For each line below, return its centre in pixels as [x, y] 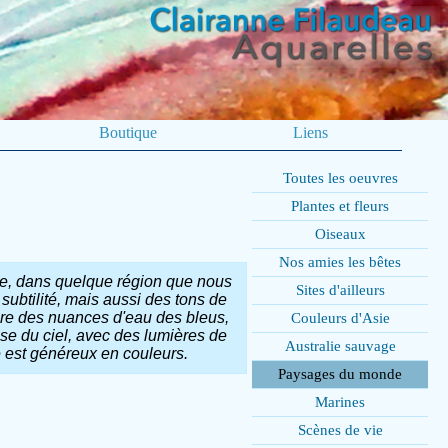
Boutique [128, 132]
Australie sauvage [340, 346]
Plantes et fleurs [340, 206]
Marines [340, 402]
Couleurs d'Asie [340, 318]
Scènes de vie [340, 430]
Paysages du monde [340, 374]
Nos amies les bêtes [340, 262]
